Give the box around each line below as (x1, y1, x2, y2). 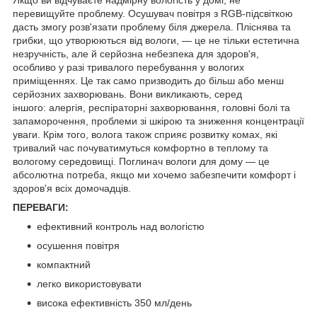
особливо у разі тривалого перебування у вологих (13, 61, 244, 73)
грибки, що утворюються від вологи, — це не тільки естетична (13, 34, 299, 46)
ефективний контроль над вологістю (37, 220, 204, 232)
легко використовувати (37, 277, 142, 289)
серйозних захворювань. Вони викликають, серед (13, 88, 242, 100)
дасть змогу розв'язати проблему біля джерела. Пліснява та (13, 21, 291, 33)
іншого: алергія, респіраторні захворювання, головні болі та (13, 101, 290, 113)
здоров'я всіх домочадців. (13, 182, 131, 194)
